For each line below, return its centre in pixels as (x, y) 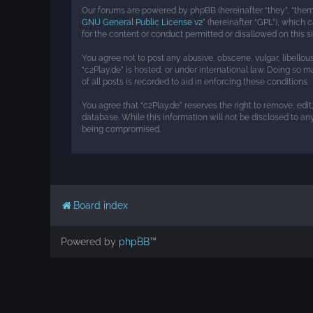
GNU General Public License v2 (142, 22)
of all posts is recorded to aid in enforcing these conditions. (195, 82)
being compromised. (121, 129)
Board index (101, 205)
